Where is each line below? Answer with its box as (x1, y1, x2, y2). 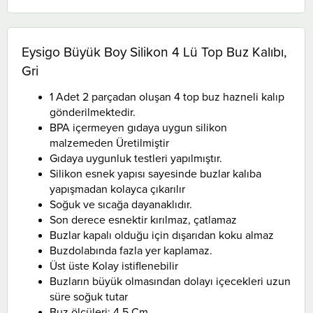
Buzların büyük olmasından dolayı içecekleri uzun (50, 273, 291, 289)
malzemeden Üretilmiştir (50, 135, 169, 151)
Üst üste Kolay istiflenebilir (50, 258, 178, 274)
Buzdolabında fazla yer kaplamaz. (50, 242, 212, 259)
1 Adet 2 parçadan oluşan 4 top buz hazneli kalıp (50, 89, 284, 105)
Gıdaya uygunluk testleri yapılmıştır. (50, 150, 222, 166)
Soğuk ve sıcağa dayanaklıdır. (50, 196, 192, 212)
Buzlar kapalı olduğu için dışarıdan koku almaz (50, 227, 274, 243)
